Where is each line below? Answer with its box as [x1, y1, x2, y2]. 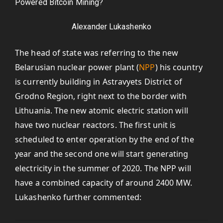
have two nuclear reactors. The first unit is [15, 119, 176, 130]
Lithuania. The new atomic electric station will [15, 105, 188, 116]
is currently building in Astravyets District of [15, 76, 182, 87]
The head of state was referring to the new [15, 47, 179, 58]
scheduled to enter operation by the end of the [15, 134, 194, 145]
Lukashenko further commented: [15, 192, 141, 203]
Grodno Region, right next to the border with [15, 91, 187, 102]
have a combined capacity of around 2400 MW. [15, 177, 193, 188]
